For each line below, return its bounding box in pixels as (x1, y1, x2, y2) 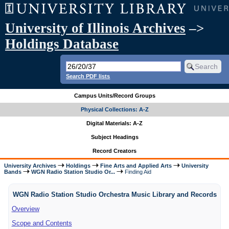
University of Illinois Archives (5, 20, 186, 36)
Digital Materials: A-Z (86, 120, 143, 127)
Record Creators (93, 148, 136, 154)
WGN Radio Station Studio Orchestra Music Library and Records (12, 190, 217, 198)
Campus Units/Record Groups (74, 93, 155, 99)
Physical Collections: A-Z (80, 106, 149, 113)
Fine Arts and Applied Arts (100, 162, 172, 169)
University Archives (4, 162, 57, 169)
